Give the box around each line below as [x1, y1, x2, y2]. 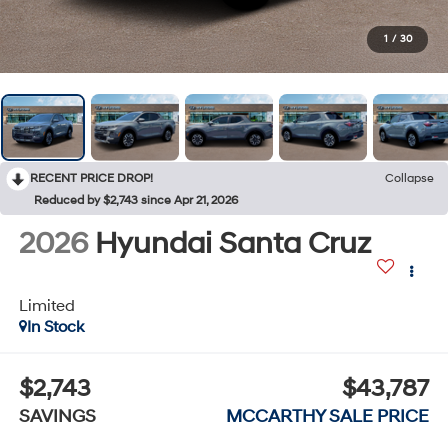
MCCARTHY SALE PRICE [226, 405, 430, 429]
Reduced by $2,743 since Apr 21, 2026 [34, 192, 238, 208]
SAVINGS [18, 405, 96, 429]
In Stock [26, 316, 84, 337]
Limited [18, 295, 75, 316]
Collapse [385, 170, 434, 186]
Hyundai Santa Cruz [94, 224, 371, 262]
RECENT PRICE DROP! [30, 170, 153, 186]
